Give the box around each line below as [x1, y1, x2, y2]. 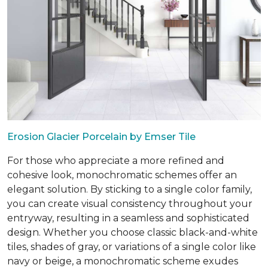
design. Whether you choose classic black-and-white [7, 226, 258, 238]
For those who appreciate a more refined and [7, 154, 224, 166]
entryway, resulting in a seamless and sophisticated [7, 212, 249, 224]
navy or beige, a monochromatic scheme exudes [7, 255, 238, 267]
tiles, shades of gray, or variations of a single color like [7, 240, 256, 252]
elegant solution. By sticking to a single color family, [7, 183, 252, 195]
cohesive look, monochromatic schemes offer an [7, 169, 237, 181]
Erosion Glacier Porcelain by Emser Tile [7, 130, 196, 142]
